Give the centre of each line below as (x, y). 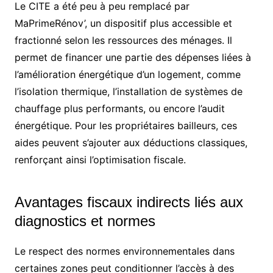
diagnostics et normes (85, 221)
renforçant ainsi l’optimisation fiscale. (100, 159)
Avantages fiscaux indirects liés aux (129, 202)
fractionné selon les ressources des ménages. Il (123, 40)
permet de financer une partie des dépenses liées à (133, 57)
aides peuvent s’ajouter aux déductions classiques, (131, 142)
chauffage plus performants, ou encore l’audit (119, 108)
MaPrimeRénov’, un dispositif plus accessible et (123, 23)
